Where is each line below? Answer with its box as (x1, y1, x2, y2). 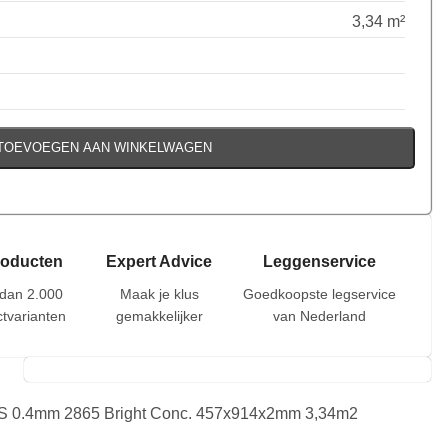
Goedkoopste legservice (242, 285, 396, 302)
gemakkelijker (115, 307, 203, 324)
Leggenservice (262, 252, 376, 270)
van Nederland (272, 307, 366, 324)
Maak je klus (119, 285, 199, 302)
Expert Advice (106, 252, 213, 270)
